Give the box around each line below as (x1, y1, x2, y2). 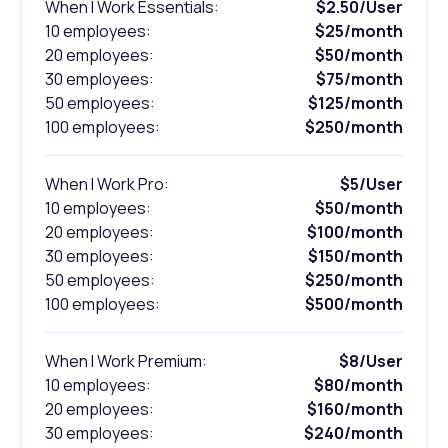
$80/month (314, 374, 403, 397)
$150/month (308, 245, 403, 268)
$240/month (304, 422, 403, 445)
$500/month (305, 293, 403, 316)
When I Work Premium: (45, 350, 207, 373)
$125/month (308, 92, 403, 115)
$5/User (337, 173, 403, 196)
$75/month (316, 68, 403, 91)
